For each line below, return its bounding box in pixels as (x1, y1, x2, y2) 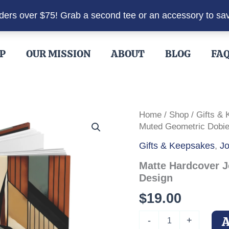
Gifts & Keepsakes (139, 140, 215, 151)
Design (139, 172, 173, 184)
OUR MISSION (26, 47, 90, 60)
